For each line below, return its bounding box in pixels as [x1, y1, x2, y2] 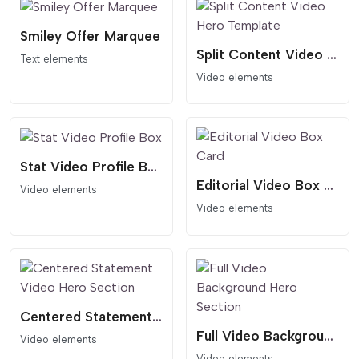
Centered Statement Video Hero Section [152, 308, 162, 325]
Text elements [20, 53, 88, 66]
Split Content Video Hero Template [327, 46, 337, 63]
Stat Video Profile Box [147, 159, 157, 175]
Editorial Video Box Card [324, 177, 333, 194]
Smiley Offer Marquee [20, 28, 160, 45]
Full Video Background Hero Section [324, 327, 333, 344]
